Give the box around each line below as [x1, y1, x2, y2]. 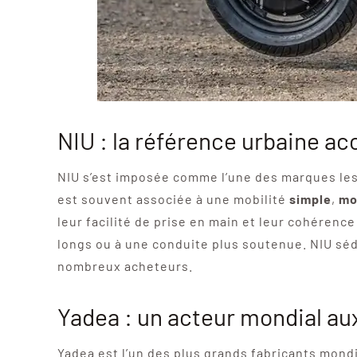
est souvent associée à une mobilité [57, 190, 289, 206]
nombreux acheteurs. [57, 257, 193, 273]
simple [288, 190, 331, 206]
